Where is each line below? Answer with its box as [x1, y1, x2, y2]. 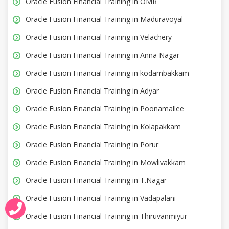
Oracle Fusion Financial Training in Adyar [26, 85, 159, 96]
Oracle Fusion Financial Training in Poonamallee [26, 103, 184, 113]
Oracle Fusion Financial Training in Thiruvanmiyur [26, 211, 187, 221]
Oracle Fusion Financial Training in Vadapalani [26, 193, 176, 203]
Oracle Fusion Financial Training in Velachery [26, 32, 172, 42]
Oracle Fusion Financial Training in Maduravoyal [26, 14, 183, 24]
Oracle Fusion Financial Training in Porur [26, 139, 158, 149]
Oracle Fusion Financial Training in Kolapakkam [26, 121, 181, 131]
